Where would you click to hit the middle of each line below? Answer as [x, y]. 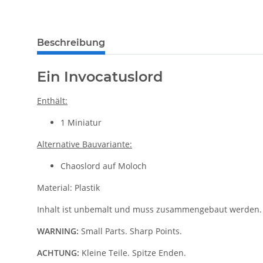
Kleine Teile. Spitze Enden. [133, 253]
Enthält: [52, 101]
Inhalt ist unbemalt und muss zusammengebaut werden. [149, 210]
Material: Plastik [68, 188]
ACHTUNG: [58, 253]
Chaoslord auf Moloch [104, 166]
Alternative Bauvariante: [85, 144]
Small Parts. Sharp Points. [130, 231]
